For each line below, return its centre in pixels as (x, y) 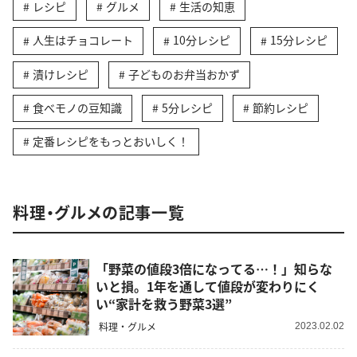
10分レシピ (202, 40)
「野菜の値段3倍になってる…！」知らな (214, 268)
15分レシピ (299, 40)
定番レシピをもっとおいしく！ (111, 141)
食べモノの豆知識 (77, 107)
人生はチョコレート (83, 40)
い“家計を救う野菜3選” (164, 303)
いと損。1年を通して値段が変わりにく (208, 286)
